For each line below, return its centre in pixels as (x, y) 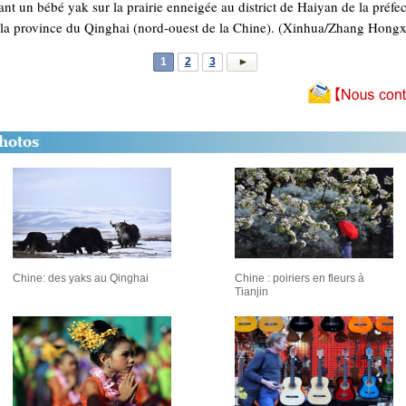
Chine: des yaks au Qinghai (81, 278)
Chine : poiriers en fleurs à (300, 278)
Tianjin (251, 292)
